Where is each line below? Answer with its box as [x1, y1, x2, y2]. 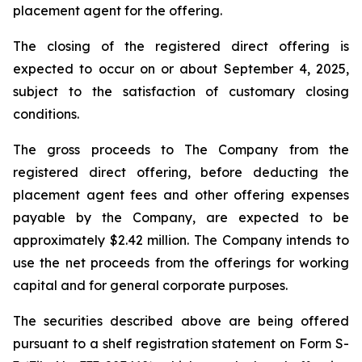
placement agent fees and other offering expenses [13, 187, 349, 203]
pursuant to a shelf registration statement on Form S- [13, 335, 349, 351]
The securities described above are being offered [13, 313, 349, 329]
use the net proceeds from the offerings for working [13, 255, 349, 271]
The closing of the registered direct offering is [13, 38, 349, 54]
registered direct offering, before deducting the [13, 164, 349, 180]
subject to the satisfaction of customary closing [13, 83, 349, 99]
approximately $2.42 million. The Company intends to [13, 232, 349, 248]
